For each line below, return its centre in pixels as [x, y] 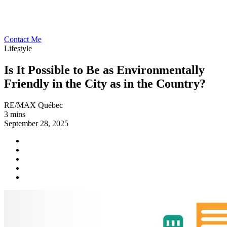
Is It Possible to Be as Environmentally [104, 70]
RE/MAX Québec [33, 105]
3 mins [15, 114]
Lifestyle [18, 48]
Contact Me [23, 39]
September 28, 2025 [36, 123]
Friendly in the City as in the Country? [105, 83]
